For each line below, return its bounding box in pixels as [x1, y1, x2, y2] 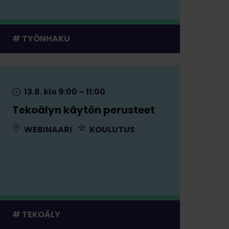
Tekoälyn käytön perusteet [12, 102, 155, 117]
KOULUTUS [87, 123, 135, 135]
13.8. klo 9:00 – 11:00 [22, 85, 105, 98]
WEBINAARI [22, 123, 72, 135]
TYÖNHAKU [21, 32, 70, 44]
